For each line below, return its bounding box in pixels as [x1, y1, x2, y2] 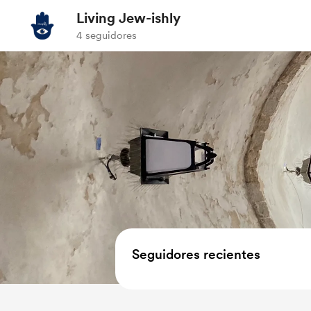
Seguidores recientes [132, 246, 260, 262]
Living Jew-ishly [76, 10, 180, 26]
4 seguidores [76, 29, 137, 42]
